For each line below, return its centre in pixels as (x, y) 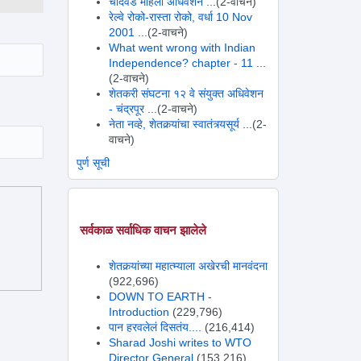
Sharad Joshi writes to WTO (180, 342)
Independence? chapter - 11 (180, 63)
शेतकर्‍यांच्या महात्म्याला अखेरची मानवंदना (188, 266)
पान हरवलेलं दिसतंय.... (155, 327)
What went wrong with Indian (182, 48)
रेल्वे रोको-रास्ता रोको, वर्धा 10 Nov (180, 17)
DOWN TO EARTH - (160, 297)
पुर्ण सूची (93, 163)
